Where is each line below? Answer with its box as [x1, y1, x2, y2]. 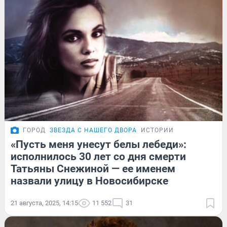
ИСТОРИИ [141, 126, 174, 134]
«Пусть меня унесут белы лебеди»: [11, 138, 186, 150]
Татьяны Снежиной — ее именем [11, 162, 175, 175]
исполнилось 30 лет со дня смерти [11, 150, 186, 163]
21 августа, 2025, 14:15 [11, 199, 78, 207]
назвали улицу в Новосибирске [11, 174, 168, 187]
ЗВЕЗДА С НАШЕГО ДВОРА [50, 126, 137, 134]
